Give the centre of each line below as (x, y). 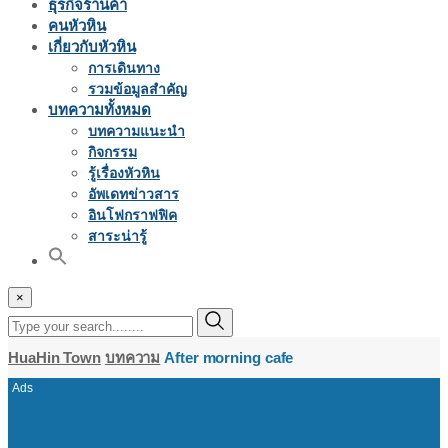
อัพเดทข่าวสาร (133, 194)
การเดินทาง (124, 68)
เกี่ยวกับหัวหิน (92, 46)
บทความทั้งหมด (99, 109)
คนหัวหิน (77, 25)
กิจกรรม (112, 152)
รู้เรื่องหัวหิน (124, 173)
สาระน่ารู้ (117, 236)
